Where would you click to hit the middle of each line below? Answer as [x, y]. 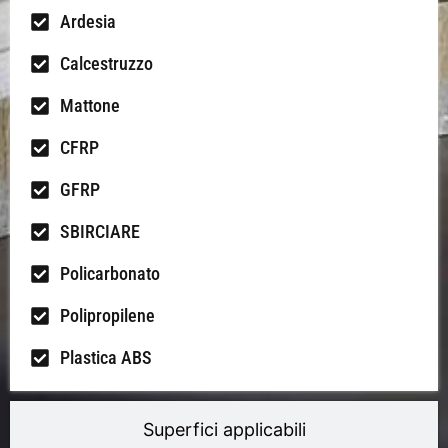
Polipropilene [107, 316]
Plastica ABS [106, 358]
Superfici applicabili [224, 430]
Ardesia [88, 22]
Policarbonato [110, 274]
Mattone [90, 106]
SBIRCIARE [100, 232]
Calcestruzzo [106, 64]
